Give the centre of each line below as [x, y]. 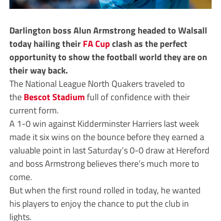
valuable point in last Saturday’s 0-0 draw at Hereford [109, 150]
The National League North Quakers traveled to [97, 84]
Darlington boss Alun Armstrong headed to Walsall [108, 30]
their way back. [38, 70]
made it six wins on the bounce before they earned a [107, 137]
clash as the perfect [148, 44]
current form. [34, 110]
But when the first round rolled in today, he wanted [105, 190]
